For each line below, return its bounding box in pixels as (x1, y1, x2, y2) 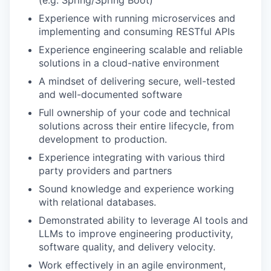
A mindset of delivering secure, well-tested (39, 74, 235, 87)
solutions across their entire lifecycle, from (39, 119, 234, 132)
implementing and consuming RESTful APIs (39, 25, 235, 38)
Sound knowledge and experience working (39, 182, 234, 195)
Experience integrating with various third (39, 151, 225, 163)
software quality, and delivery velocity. (39, 240, 215, 253)
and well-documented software (39, 88, 182, 100)
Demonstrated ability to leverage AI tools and (39, 214, 248, 226)
